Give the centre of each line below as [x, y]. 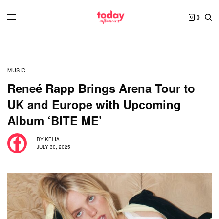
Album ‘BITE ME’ [55, 120]
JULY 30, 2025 [54, 147]
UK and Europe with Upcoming [94, 104]
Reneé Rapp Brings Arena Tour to [101, 88]
